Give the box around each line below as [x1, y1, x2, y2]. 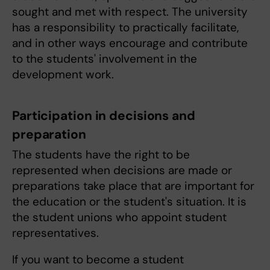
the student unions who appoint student [12, 210, 227, 225]
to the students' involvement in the [12, 51, 197, 67]
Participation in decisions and [12, 107, 195, 125]
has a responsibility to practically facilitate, [12, 20, 239, 36]
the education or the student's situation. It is [12, 194, 246, 210]
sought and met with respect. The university [12, 4, 248, 20]
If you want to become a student [12, 252, 184, 268]
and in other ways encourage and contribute [12, 36, 248, 51]
